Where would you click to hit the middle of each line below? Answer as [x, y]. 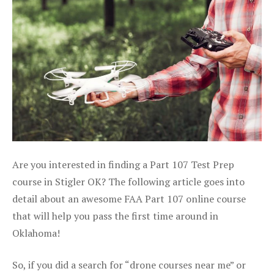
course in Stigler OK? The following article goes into [128, 181]
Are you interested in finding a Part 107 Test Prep [123, 164]
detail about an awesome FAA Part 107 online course [129, 198]
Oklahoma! [36, 233]
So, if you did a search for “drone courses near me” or [129, 265]
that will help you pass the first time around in [115, 216]
